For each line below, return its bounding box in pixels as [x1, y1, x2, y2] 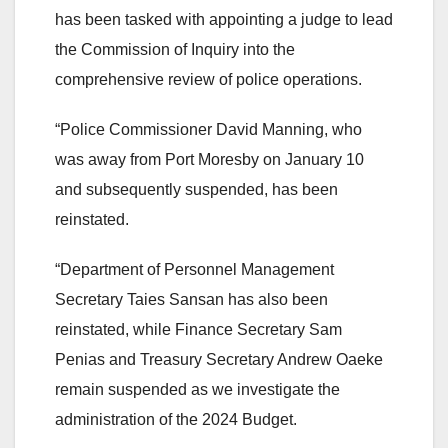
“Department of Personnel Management [55, 260, 334, 278]
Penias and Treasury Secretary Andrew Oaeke [55, 350, 383, 368]
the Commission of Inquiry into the [55, 40, 295, 58]
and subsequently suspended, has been [55, 180, 338, 198]
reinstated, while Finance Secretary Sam [55, 320, 342, 338]
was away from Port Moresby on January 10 [55, 150, 364, 168]
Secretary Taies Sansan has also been [55, 290, 328, 308]
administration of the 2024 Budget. [55, 410, 297, 428]
